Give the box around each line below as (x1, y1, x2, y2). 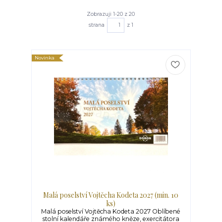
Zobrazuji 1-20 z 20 (87, 10, 135, 17)
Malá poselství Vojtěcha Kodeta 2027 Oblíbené (41, 208, 181, 216)
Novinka (35, 55, 55, 61)
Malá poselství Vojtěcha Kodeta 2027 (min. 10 (43, 190, 179, 200)
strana (88, 21, 105, 28)
